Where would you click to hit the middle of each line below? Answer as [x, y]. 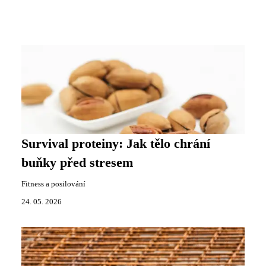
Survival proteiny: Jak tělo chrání [116, 143]
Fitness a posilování [53, 184]
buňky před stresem [77, 162]
